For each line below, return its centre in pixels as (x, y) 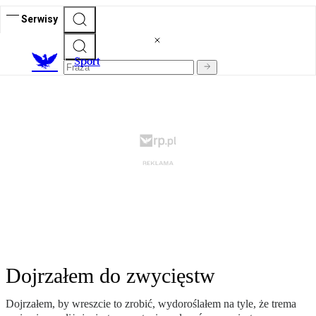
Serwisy (39, 19)
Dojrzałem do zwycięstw (110, 276)
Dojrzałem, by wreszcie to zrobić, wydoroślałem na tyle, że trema (151, 304)
